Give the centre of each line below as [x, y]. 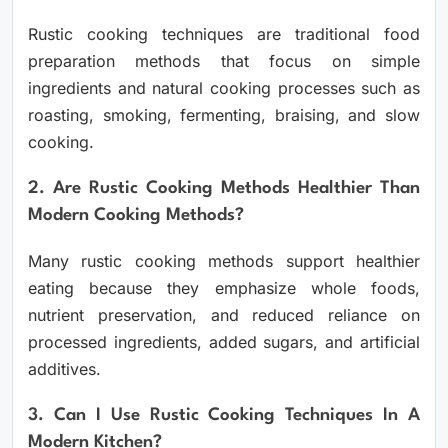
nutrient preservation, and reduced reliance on [224, 314]
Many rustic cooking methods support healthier [224, 260]
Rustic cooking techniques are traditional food [224, 33]
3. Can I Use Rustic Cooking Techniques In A [224, 415]
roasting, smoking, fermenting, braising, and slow [224, 114]
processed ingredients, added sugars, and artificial [224, 341]
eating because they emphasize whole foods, [224, 287]
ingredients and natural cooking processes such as [224, 87]
